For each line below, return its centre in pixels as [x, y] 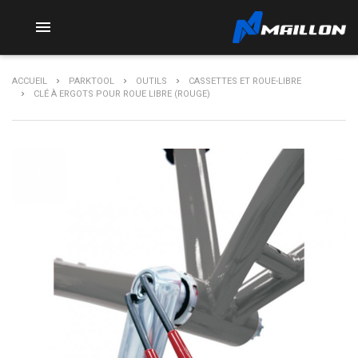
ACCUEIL [30, 81]
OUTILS [151, 81]
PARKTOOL [91, 81]
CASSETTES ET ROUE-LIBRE [245, 81]
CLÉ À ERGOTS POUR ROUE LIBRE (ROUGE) [122, 94]
